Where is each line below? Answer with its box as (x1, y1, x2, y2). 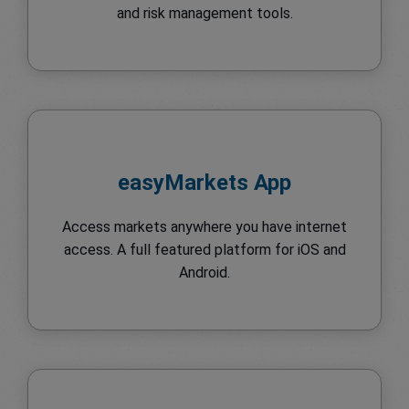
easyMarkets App (118, 169, 291, 195)
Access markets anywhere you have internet (62, 217, 347, 236)
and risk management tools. (116, 4, 293, 22)
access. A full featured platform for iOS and (63, 240, 346, 258)
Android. (179, 263, 230, 281)
